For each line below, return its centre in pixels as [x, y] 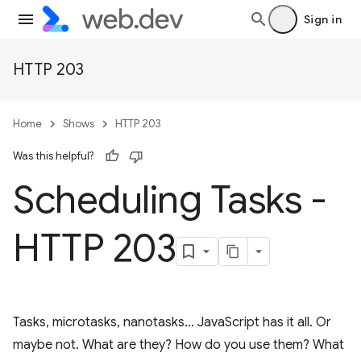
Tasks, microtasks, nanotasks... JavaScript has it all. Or [172, 322]
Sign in [322, 19]
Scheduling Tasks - [170, 200]
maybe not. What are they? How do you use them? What [178, 345]
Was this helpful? [53, 156]
